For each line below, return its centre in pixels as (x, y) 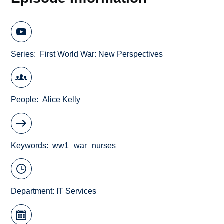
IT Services (77, 191)
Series (23, 54)
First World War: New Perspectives (102, 54)
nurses (104, 145)
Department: (34, 191)
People (24, 100)
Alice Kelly (62, 100)
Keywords (29, 145)
